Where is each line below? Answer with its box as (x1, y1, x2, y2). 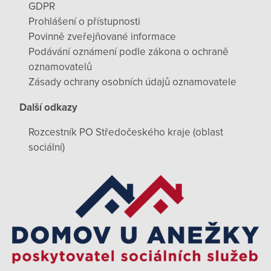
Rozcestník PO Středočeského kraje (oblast (28, 126, 223, 139)
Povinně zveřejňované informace (28, 30, 176, 44)
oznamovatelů (28, 60, 92, 74)
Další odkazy (19, 100, 77, 114)
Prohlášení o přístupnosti (28, 15, 140, 28)
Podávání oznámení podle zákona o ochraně (28, 45, 229, 59)
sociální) (28, 141, 65, 154)
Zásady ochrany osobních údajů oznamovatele (28, 76, 237, 89)
